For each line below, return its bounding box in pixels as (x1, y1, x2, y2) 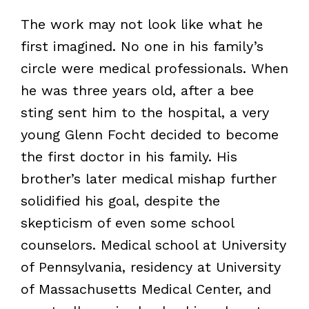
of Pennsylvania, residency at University (20, 258, 281, 275)
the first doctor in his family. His (20, 148, 237, 165)
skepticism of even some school (20, 214, 234, 231)
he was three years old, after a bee (20, 81, 254, 99)
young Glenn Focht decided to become (20, 126, 279, 143)
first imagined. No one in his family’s (20, 37, 263, 54)
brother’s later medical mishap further (20, 170, 277, 187)
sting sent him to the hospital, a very (20, 103, 269, 121)
